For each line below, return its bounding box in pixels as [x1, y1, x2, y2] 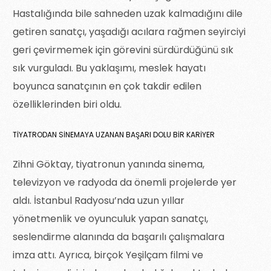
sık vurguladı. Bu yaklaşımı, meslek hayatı [13, 60, 206, 75]
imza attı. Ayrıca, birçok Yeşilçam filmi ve [13, 247, 204, 262]
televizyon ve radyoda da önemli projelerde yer [13, 175, 237, 189]
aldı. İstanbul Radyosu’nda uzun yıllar [13, 193, 185, 207]
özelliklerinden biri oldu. [13, 97, 122, 111]
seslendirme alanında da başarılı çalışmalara [13, 229, 225, 244]
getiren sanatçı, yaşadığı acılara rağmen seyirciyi [13, 24, 246, 39]
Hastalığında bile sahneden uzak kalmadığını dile [13, 6, 243, 21]
